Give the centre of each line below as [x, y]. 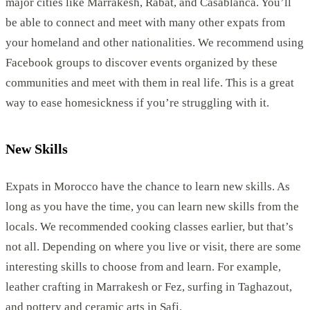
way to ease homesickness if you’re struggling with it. [137, 103]
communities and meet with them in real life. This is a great [150, 83]
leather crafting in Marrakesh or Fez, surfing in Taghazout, [149, 286]
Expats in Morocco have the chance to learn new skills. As [148, 186]
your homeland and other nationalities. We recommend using [155, 43]
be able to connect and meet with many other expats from [145, 23]
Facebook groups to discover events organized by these [142, 63]
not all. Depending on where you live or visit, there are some [153, 246]
